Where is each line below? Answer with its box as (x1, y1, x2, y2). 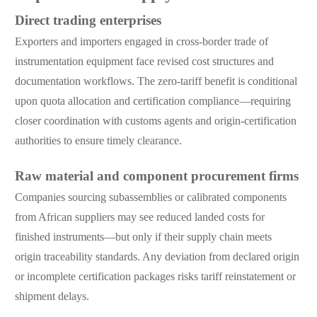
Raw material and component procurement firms (14, 170, 299, 185)
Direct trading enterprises (14, 14, 161, 29)
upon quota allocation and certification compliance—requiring (14, 96, 291, 108)
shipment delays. (14, 291, 89, 304)
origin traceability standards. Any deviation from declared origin (14, 251, 299, 264)
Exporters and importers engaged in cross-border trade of (14, 36, 268, 49)
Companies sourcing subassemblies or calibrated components (14, 192, 287, 204)
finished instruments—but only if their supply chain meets (14, 231, 272, 244)
